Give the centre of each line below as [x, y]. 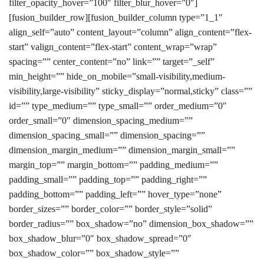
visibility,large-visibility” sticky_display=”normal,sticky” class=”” [131, 91]
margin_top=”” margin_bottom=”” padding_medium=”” [113, 165]
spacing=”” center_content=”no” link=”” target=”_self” [112, 62]
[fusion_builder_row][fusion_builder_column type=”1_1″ [116, 17]
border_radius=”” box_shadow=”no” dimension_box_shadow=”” [131, 224]
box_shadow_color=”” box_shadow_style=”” [94, 253]
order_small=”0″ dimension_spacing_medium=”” [101, 121]
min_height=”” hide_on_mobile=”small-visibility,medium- [117, 76]
